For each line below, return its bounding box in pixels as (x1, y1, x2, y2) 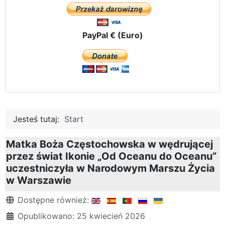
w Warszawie (6, 174, 71, 186)
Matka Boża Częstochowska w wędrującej (6, 138, 213, 150)
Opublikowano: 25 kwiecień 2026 (18, 210, 145, 221)
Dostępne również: (15, 194, 91, 205)
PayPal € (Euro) (82, 30, 143, 40)
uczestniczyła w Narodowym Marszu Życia (6, 162, 215, 174)
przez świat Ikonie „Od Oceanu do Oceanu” (6, 150, 216, 162)
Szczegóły (5, 194, 45, 204)
